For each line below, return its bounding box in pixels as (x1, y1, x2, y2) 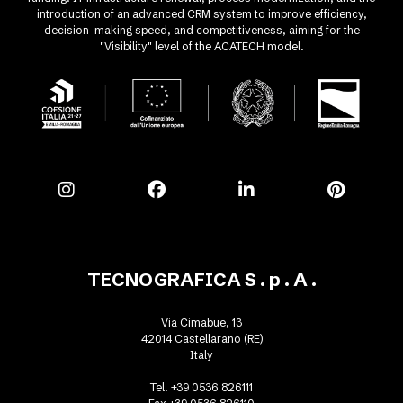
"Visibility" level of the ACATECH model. (99, 40, 304, 53)
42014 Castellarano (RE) (140, 331, 263, 345)
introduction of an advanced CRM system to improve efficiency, (36, 7, 367, 21)
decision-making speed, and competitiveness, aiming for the (43, 23, 360, 37)
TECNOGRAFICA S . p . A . (86, 267, 317, 291)
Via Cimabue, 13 (161, 315, 242, 329)
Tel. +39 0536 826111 (150, 380, 253, 394)
